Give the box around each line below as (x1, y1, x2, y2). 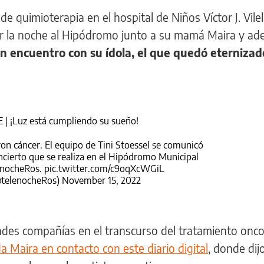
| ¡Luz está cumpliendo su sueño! (2, 114, 138, 127)
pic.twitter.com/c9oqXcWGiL (44, 162, 164, 174)
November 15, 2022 (62, 174, 141, 186)
